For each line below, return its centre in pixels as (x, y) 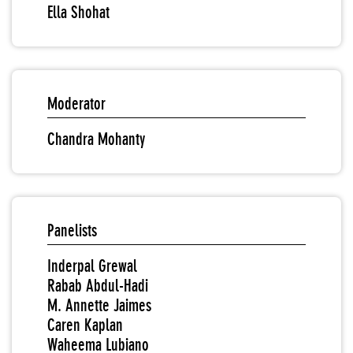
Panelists (72, 230)
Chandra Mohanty (96, 139)
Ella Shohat (78, 12)
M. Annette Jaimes (99, 305)
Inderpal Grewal (92, 266)
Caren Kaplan (85, 325)
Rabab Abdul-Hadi (98, 286)
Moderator (76, 104)
